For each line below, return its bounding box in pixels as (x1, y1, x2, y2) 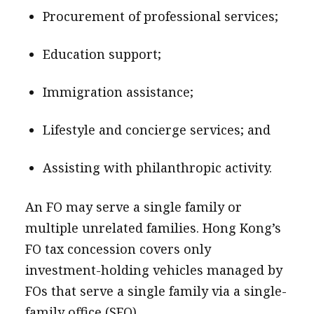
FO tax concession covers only (25, 240, 211, 257)
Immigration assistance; (42, 83, 193, 100)
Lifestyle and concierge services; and (42, 121, 271, 138)
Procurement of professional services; (42, 8, 278, 25)
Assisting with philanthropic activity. (42, 159, 272, 176)
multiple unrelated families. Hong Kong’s (25, 219, 281, 236)
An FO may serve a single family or (25, 198, 242, 215)
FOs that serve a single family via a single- (25, 282, 287, 299)
